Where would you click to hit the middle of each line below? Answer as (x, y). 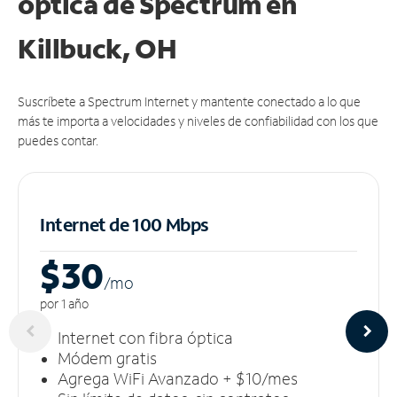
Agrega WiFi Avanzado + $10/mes (178, 378)
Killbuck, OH (97, 48)
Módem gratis (107, 358)
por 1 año (64, 303)
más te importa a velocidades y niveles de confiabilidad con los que (198, 121)
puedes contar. (58, 140)
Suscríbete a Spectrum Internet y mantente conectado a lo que (189, 101)
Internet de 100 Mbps (125, 224)
